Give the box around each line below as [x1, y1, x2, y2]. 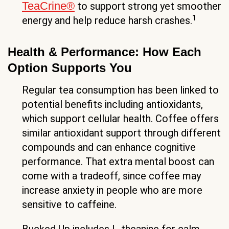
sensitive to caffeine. [22, 198, 117, 211]
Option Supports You [8, 61, 132, 75]
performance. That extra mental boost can [22, 155, 214, 168]
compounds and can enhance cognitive [22, 141, 196, 154]
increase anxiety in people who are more [22, 184, 202, 197]
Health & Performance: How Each [8, 45, 201, 59]
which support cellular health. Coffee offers [22, 112, 219, 125]
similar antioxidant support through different [22, 127, 221, 140]
